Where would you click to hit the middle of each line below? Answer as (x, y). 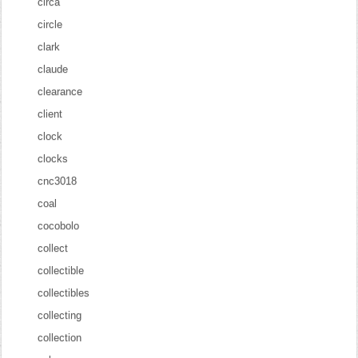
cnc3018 (58, 181)
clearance (60, 91)
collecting (60, 315)
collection (60, 338)
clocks (53, 159)
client (50, 114)
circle (50, 24)
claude (53, 69)
